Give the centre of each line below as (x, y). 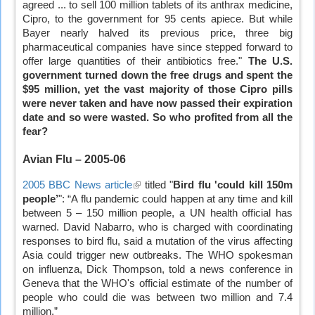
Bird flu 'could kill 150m (233, 185)
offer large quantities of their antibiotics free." (135, 62)
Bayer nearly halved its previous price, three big (157, 33)
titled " (157, 185)
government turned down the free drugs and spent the (157, 76)
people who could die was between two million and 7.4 (157, 297)
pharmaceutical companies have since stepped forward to (157, 47)
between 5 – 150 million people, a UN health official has (157, 213)
